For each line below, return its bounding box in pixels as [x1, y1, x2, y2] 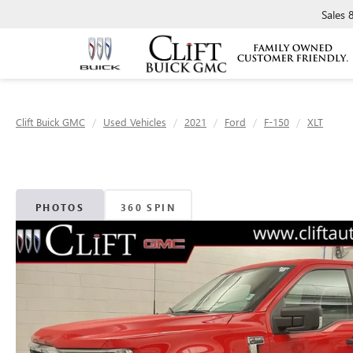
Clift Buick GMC [16, 115, 85, 128]
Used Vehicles [103, 115, 166, 128]
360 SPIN [120, 200, 176, 214]
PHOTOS [35, 200, 85, 214]
